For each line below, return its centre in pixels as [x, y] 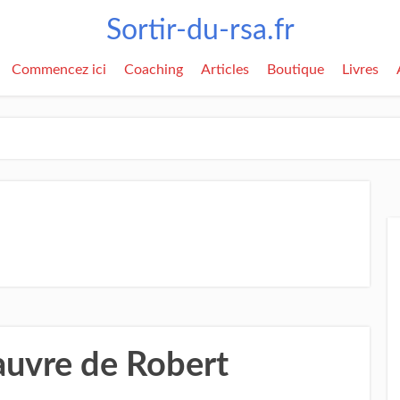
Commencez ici [59, 70]
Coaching [154, 70]
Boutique [296, 70]
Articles [225, 70]
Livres [360, 70]
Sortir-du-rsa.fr [200, 30]
